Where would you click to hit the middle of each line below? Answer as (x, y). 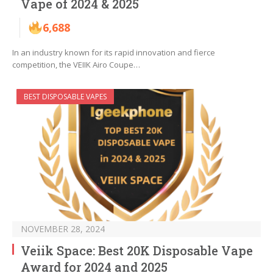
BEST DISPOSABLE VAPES (65, 97)
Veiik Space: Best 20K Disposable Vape (137, 251)
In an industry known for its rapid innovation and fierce (114, 53)
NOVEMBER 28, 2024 (63, 229)
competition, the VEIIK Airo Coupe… (76, 65)
